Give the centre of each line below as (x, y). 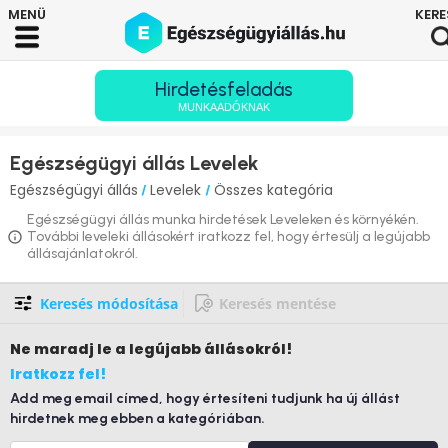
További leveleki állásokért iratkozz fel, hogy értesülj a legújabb (228, 236)
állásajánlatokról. (82, 253)
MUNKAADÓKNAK (224, 107)
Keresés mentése (277, 303)
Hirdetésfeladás (224, 89)
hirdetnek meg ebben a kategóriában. (137, 418)
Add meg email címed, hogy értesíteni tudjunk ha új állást (205, 398)
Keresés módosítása (109, 303)
